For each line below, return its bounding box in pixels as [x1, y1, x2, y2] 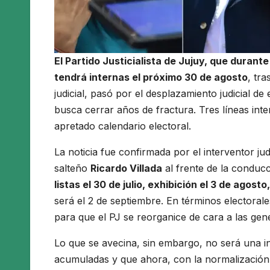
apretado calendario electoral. [54, 119, 191, 132]
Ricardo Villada [90, 162, 162, 174]
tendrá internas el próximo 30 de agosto [54, 71, 248, 83]
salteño [54, 162, 90, 174]
